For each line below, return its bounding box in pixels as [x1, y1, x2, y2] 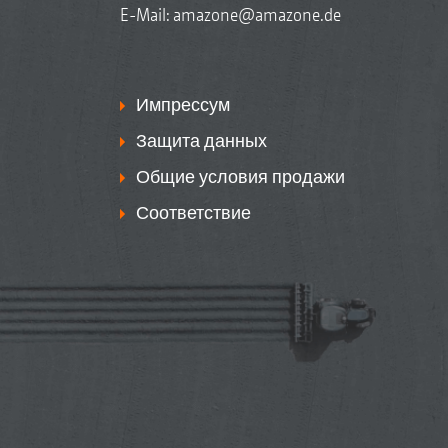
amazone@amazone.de [172, 4, 341, 25]
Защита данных [135, 130, 267, 151]
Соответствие [135, 202, 251, 223]
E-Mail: [119, 4, 173, 25]
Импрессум [135, 94, 230, 115]
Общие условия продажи [135, 166, 345, 187]
